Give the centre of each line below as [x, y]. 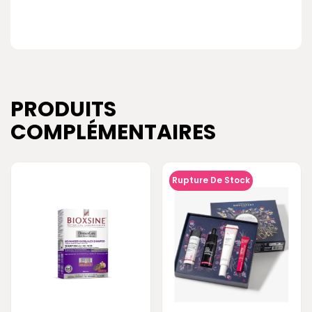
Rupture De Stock [211, 180]
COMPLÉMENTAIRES [113, 132]
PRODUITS [63, 109]
